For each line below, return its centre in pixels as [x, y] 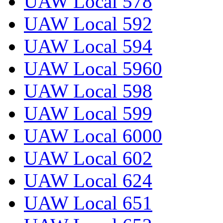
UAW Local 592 [88, 24]
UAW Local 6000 [93, 136]
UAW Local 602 [88, 158]
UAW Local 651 [88, 203]
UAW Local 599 [88, 113]
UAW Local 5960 [93, 69]
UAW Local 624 [88, 181]
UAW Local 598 [88, 91]
